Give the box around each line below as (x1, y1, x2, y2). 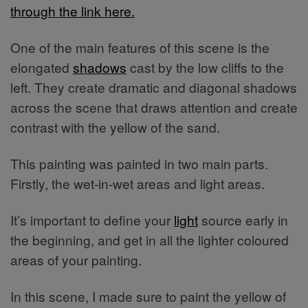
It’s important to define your (10, 210, 174, 230)
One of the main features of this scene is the (10, 38, 269, 57)
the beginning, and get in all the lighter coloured (10, 230, 289, 250)
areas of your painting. (10, 250, 142, 269)
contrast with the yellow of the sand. (10, 118, 220, 137)
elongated (10, 58, 73, 77)
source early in (198, 210, 288, 230)
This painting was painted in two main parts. (10, 154, 268, 173)
